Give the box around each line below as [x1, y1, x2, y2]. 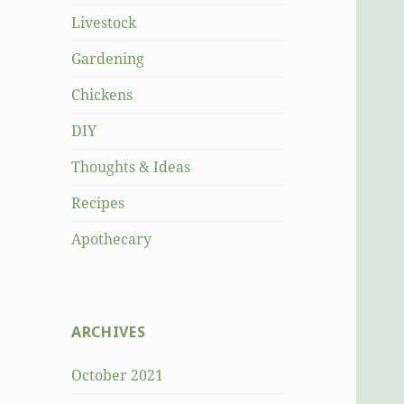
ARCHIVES [71, 322, 146, 343]
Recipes [71, 193, 125, 214]
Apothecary [71, 229, 152, 250]
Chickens [71, 85, 133, 106]
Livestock [71, 13, 137, 33]
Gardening [71, 49, 145, 69]
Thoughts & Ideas [71, 157, 191, 178]
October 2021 [71, 365, 164, 386]
